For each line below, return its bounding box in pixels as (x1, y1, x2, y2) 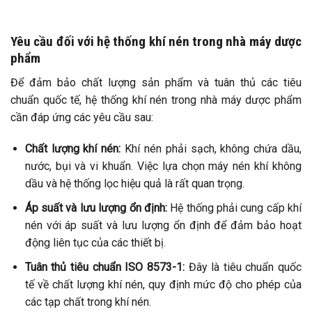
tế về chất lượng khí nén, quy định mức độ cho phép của (24, 277, 302, 291)
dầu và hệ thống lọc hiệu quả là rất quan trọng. (24, 177, 247, 191)
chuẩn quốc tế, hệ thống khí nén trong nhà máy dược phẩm (10, 93, 302, 107)
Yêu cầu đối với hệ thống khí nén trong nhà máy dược (10, 33, 302, 50)
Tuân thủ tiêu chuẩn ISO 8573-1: (24, 260, 185, 274)
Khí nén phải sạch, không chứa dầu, (120, 142, 302, 156)
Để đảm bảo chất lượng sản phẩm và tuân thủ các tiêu (10, 75, 302, 89)
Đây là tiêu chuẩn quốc (184, 260, 302, 274)
